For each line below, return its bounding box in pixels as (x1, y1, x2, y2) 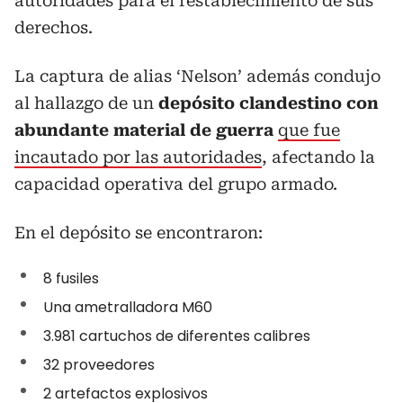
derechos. (14, 17, 93, 37)
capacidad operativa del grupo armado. (14, 174, 337, 193)
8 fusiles (43, 267, 99, 289)
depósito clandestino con (158, 93, 379, 112)
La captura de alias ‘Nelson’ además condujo (14, 66, 381, 85)
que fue (278, 120, 340, 139)
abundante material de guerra (14, 120, 278, 139)
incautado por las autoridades (14, 147, 262, 166)
